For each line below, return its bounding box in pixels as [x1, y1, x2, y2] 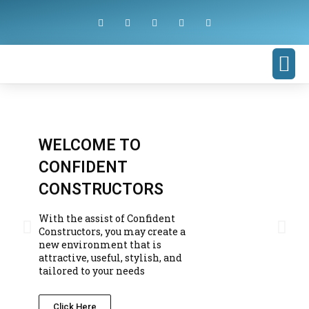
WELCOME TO [39, 136, 141, 154]
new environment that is [39, 238, 162, 251]
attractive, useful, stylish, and [39, 251, 183, 264]
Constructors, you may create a [39, 225, 186, 238]
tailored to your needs [39, 264, 146, 277]
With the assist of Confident [39, 212, 176, 225]
